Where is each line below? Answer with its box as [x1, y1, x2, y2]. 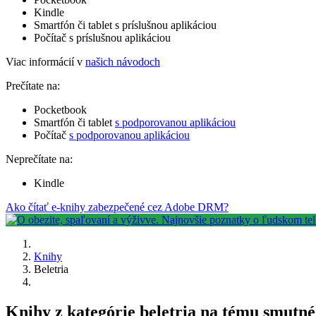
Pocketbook [34, 103, 87, 116]
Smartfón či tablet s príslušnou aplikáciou [34, 18, 217, 31]
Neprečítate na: [6, 152, 73, 165]
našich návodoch [85, 55, 160, 68]
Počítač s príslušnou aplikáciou [34, 31, 171, 44]
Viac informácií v [6, 55, 85, 68]
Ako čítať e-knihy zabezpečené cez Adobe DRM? [6, 200, 229, 213]
